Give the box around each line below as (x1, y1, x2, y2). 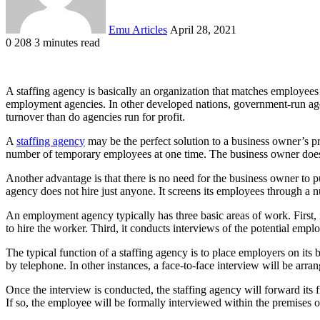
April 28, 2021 (170, 23, 236, 36)
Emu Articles (109, 23, 167, 36)
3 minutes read (34, 36, 100, 49)
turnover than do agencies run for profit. (6, 110, 185, 123)
